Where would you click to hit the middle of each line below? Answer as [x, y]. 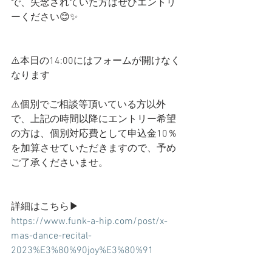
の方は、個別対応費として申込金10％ [94, 134]
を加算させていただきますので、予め [93, 148]
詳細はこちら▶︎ [45, 207]
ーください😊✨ [44, 17]
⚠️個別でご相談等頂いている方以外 [88, 105]
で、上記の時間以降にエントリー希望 [93, 119]
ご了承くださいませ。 [59, 163]
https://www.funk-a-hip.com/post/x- [89, 221]
